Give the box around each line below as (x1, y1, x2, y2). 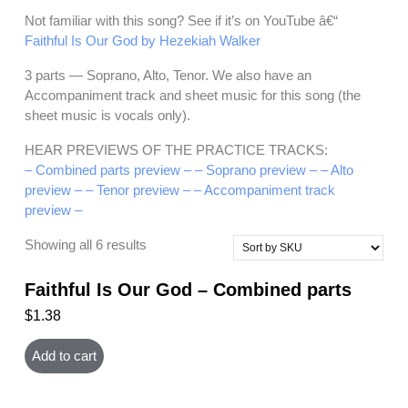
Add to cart (32, 348, 97, 364)
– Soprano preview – (195, 162, 317, 178)
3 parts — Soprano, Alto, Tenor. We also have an (25, 67, 311, 84)
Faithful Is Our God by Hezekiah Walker (25, 33, 260, 49)
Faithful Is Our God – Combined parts (25, 280, 352, 301)
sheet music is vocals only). (25, 107, 190, 124)
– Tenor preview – (86, 182, 190, 199)
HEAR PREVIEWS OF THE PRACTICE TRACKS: (25, 142, 328, 158)
